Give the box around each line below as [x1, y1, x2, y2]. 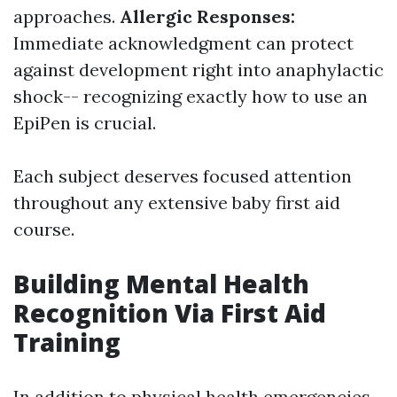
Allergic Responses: [120, 4, 295, 27]
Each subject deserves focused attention [13, 164, 352, 187]
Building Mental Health [13, 266, 309, 300]
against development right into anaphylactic [13, 58, 384, 81]
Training [13, 324, 121, 359]
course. [13, 217, 74, 240]
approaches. [13, 4, 120, 27]
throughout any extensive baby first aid [13, 191, 340, 214]
